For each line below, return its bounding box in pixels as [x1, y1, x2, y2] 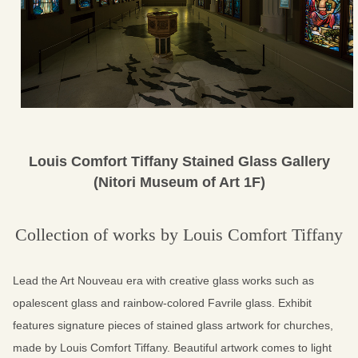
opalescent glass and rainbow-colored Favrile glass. [13, 296, 278, 310]
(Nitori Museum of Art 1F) [93, 174, 265, 191]
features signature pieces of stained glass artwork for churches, [13, 319, 333, 332]
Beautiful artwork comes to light [173, 341, 332, 355]
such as [275, 274, 314, 288]
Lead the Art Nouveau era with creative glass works [13, 274, 275, 288]
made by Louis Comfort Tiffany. [13, 341, 173, 355]
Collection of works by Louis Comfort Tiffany [15, 225, 343, 245]
